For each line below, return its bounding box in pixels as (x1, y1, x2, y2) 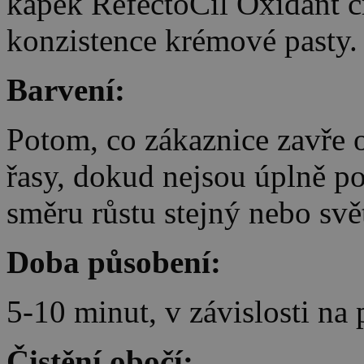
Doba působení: (6, 245, 221, 280)
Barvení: (6, 72, 125, 108)
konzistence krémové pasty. (6, 23, 357, 58)
